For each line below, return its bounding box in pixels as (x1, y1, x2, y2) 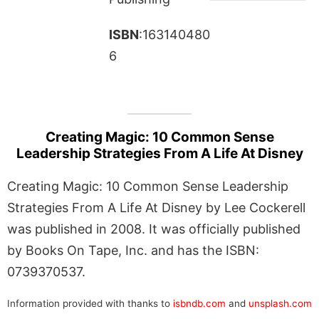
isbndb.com (173, 297, 226, 309)
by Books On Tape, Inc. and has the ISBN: (7, 242, 259, 258)
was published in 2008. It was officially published (7, 221, 300, 236)
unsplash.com (249, 297, 312, 309)
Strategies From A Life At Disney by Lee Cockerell (7, 199, 305, 215)
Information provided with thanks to (7, 297, 173, 309)
